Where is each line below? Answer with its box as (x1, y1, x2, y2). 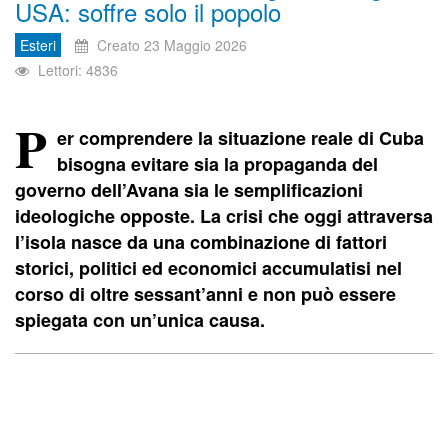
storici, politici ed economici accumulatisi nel (15, 254, 402, 281)
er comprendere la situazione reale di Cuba (57, 124, 424, 151)
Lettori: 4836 (38, 59, 118, 80)
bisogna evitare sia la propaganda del (57, 150, 378, 177)
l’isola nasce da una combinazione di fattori (15, 228, 387, 255)
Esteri (20, 34, 56, 55)
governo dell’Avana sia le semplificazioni (15, 176, 363, 203)
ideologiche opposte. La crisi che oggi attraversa (15, 202, 433, 229)
